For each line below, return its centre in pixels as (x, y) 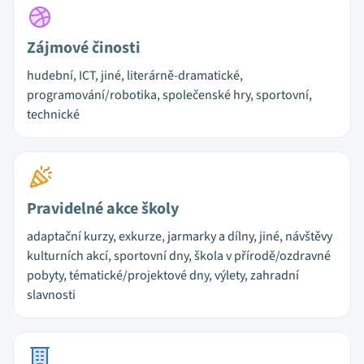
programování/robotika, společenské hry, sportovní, (169, 95)
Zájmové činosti (84, 48)
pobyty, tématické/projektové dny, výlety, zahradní (163, 275)
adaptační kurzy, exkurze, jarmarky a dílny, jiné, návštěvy (180, 236)
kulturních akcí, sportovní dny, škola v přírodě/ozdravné (179, 256)
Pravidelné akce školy (103, 209)
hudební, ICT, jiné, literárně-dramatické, (135, 76)
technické (53, 115)
